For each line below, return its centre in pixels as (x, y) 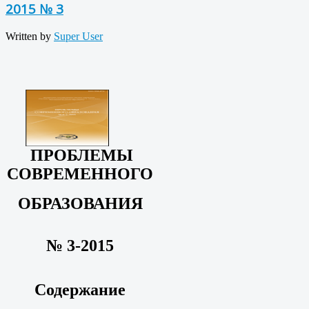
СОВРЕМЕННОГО (80, 173)
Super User (78, 36)
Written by (30, 36)
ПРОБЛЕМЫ (81, 155)
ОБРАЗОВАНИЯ (80, 203)
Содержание (80, 290)
